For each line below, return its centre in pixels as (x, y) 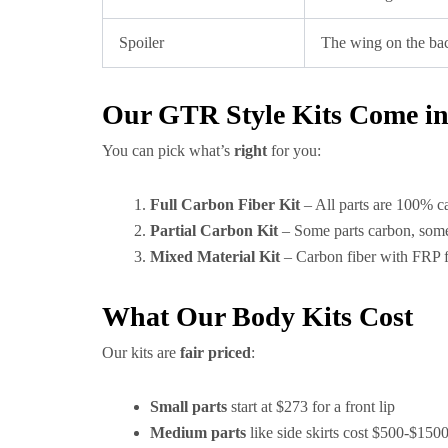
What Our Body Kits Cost (257, 316)
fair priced (215, 352)
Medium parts (198, 432)
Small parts (188, 406)
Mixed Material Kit (215, 256)
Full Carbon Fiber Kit (225, 204)
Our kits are (141, 352)
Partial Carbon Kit (214, 230)
